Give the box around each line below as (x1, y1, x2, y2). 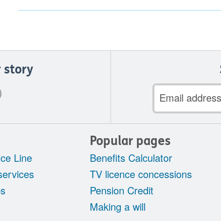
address (154, 98, 189, 113)
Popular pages (90, 134, 171, 149)
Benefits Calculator (90, 150, 173, 165)
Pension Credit (90, 183, 154, 198)
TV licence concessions (90, 167, 192, 182)
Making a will (90, 199, 146, 214)
